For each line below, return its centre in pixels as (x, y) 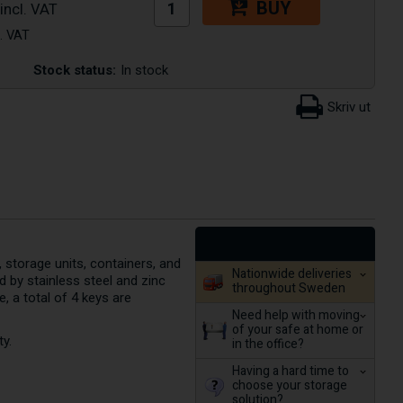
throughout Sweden (288, 288)
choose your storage (289, 385)
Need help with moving (296, 315)
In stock (144, 70)
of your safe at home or (297, 329)
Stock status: (74, 70)
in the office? (268, 344)
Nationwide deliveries (291, 273)
